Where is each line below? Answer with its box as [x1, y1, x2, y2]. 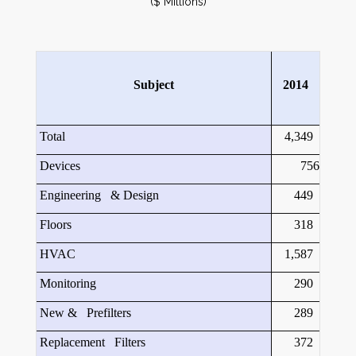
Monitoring [37, 277, 96, 290]
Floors [37, 218, 72, 231]
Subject [133, 78, 174, 91]
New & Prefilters [37, 306, 131, 319]
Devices [37, 159, 80, 172]
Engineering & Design [37, 188, 159, 202]
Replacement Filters [37, 335, 145, 349]
